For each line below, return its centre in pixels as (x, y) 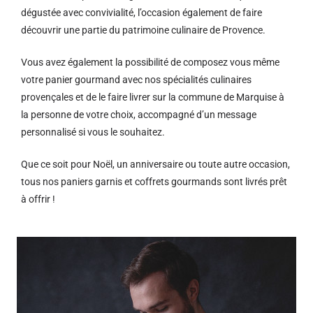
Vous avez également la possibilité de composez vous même (150, 62)
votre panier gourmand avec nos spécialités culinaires (136, 80)
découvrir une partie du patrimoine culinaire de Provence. (143, 30)
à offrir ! (38, 199)
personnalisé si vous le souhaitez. (93, 132)
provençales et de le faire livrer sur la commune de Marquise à (153, 97)
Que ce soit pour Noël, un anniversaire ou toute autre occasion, (155, 164)
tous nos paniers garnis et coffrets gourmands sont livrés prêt (154, 182)
